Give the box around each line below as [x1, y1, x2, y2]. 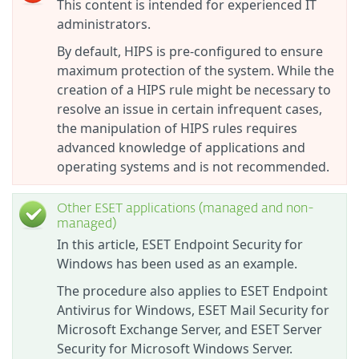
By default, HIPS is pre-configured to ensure [57, 42, 323, 60]
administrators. [57, 15, 151, 33]
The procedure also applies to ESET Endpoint [57, 282, 328, 300]
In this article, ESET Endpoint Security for [57, 236, 303, 253]
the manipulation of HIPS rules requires [57, 119, 297, 137]
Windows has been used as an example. [57, 255, 297, 272]
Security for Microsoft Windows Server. [57, 340, 292, 357]
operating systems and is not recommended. [57, 158, 329, 175]
